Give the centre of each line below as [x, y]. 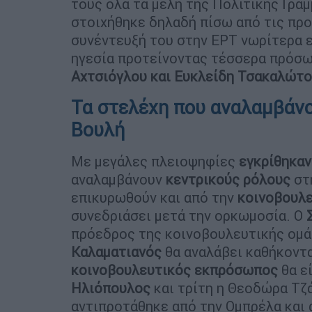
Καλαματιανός [116, 251]
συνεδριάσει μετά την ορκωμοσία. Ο [189, 215]
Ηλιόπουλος [111, 288]
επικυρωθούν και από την [154, 197]
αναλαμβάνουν [118, 179]
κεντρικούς [203, 179]
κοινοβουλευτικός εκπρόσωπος [174, 270]
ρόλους [267, 179]
